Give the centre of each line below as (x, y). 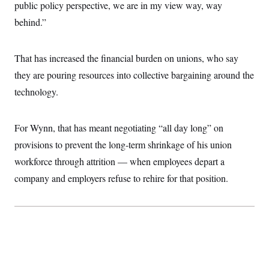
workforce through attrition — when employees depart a (119, 161)
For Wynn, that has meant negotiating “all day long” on (119, 128)
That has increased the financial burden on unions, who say (126, 58)
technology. (36, 92)
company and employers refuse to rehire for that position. (121, 178)
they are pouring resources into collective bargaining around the (134, 75)
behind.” (30, 22)
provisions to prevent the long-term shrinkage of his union (123, 144)
